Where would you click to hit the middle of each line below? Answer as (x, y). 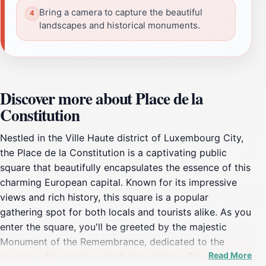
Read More (230, 255)
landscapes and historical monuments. (120, 25)
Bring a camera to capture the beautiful (121, 12)
